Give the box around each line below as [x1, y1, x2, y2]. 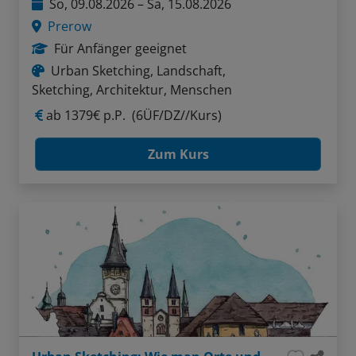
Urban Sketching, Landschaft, [51, 62, 226, 80]
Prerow [48, 17, 91, 36]
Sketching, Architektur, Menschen [32, 81, 232, 99]
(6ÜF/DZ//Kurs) [132, 106, 222, 125]
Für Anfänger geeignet [54, 40, 187, 58]
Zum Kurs [147, 145, 209, 164]
